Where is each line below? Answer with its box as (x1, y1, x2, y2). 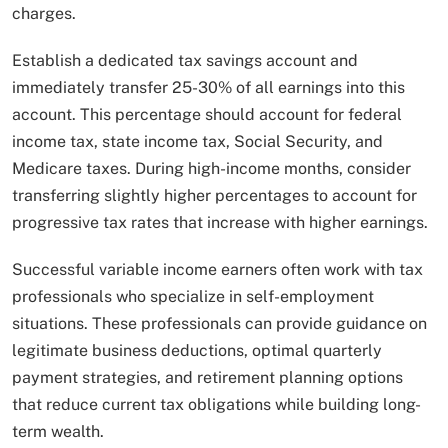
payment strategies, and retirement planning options (12, 367, 403, 387)
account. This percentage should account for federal (12, 104, 402, 124)
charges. (12, 3, 76, 23)
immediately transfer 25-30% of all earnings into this (12, 77, 405, 97)
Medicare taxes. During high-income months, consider (12, 158, 411, 178)
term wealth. (12, 421, 104, 441)
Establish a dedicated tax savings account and (12, 50, 358, 70)
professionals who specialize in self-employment (12, 286, 374, 306)
